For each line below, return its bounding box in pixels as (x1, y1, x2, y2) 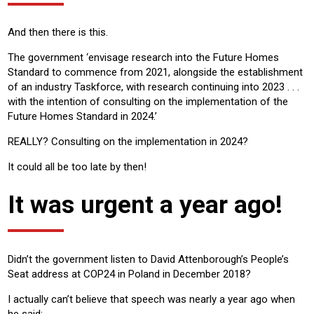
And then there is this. (8, 26, 108, 39)
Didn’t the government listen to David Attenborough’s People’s (8, 252, 289, 266)
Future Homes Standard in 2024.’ (8, 110, 157, 123)
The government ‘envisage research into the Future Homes (8, 51, 279, 64)
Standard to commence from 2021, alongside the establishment (8, 66, 303, 79)
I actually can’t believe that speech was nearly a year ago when (8, 292, 295, 306)
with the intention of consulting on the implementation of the (8, 95, 288, 109)
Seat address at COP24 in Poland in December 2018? (8, 267, 251, 280)
